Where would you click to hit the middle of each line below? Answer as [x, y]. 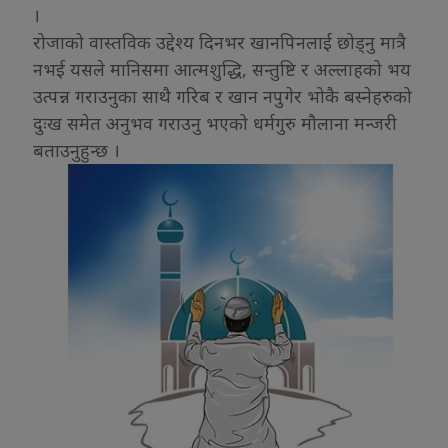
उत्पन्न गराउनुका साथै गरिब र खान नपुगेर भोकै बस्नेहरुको [222, 96]
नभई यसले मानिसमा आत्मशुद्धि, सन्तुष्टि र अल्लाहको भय [222, 69]
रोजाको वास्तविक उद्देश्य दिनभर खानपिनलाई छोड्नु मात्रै [219, 42]
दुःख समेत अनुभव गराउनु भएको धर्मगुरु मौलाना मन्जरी [215, 123]
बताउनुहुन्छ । [76, 150]
